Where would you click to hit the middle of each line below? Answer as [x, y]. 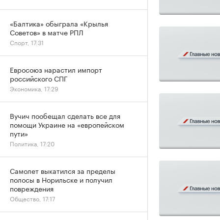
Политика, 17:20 [32, 143]
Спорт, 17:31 [27, 42]
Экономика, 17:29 [34, 88]
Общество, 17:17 [32, 198]
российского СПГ [39, 78]
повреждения [32, 188]
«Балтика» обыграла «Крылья [59, 23]
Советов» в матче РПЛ [47, 32]
